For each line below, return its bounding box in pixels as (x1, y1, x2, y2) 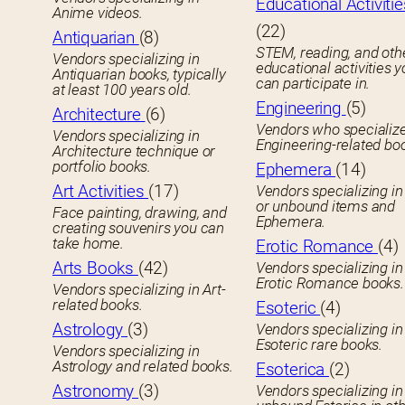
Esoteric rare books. (255, 335, 383, 354)
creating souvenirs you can (52, 219, 224, 238)
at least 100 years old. (52, 80, 192, 99)
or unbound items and (255, 197, 396, 216)
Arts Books (52, 258, 138, 279)
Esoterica (255, 359, 329, 381)
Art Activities (52, 181, 149, 202)
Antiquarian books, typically (52, 65, 226, 84)
